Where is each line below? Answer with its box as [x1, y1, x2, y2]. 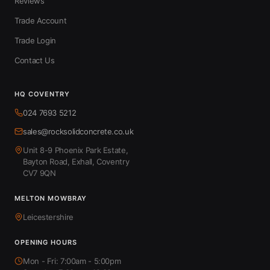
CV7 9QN [23, 168, 56, 178]
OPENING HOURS [14, 238, 77, 246]
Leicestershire [23, 212, 74, 222]
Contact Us [14, 55, 55, 65]
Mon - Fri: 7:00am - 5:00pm [23, 256, 121, 266]
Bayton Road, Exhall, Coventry [23, 157, 130, 166]
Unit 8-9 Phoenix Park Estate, [23, 145, 128, 155]
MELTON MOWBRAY [14, 194, 87, 202]
